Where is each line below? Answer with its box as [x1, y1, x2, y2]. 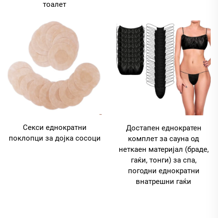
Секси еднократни [22, 123, 87, 132]
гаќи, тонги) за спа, [130, 156, 197, 165]
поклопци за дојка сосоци [8, 134, 101, 143]
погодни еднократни [127, 166, 200, 176]
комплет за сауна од [128, 134, 199, 144]
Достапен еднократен [126, 124, 201, 133]
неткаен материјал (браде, [118, 145, 209, 154]
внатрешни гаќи [136, 177, 191, 186]
